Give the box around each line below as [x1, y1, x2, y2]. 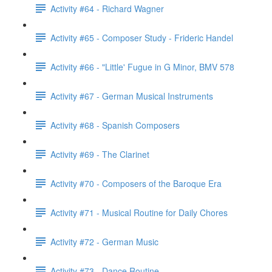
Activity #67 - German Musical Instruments [50, 89, 213, 102]
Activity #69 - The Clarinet [50, 148, 149, 160]
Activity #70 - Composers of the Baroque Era [50, 177, 222, 189]
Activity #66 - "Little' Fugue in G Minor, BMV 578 [50, 60, 234, 73]
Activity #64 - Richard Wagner [50, 2, 164, 15]
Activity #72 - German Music [50, 235, 158, 248]
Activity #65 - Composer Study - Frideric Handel [50, 31, 233, 44]
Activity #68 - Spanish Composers [50, 118, 180, 131]
